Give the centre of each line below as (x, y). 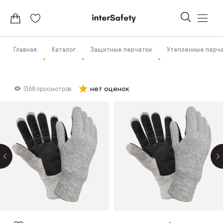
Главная (25, 50)
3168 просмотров (47, 89)
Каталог (63, 50)
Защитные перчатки (121, 50)
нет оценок (110, 89)
